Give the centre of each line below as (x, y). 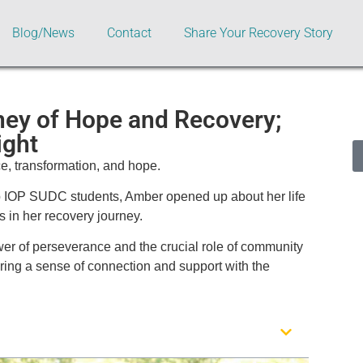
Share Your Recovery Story (258, 32)
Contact (129, 32)
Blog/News (43, 32)
